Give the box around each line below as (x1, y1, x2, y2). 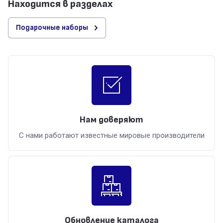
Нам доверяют (80, 114, 143, 125)
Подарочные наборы (16, 23, 88, 33)
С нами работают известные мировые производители (18, 131, 205, 140)
